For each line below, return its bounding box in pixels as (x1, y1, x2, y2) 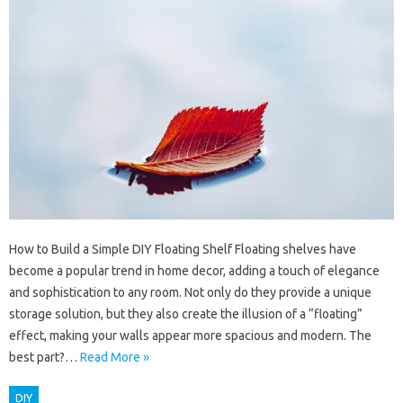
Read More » (80, 350, 149, 365)
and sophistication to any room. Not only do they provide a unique (9, 285, 372, 300)
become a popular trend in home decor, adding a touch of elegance (9, 264, 380, 279)
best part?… (9, 350, 80, 365)
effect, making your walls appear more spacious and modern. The (9, 328, 372, 344)
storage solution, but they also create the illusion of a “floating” (9, 307, 363, 322)
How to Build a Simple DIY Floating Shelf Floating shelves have (9, 242, 356, 257)
